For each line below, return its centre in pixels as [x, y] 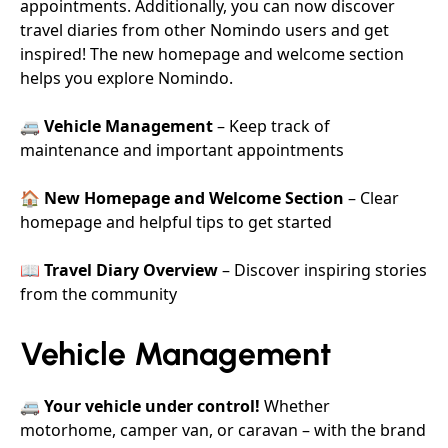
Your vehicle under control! [152, 406]
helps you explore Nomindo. [126, 78]
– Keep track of [271, 126]
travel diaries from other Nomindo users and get [204, 30]
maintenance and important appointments [182, 150]
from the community [98, 294]
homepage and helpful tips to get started [176, 222]
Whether [295, 406]
